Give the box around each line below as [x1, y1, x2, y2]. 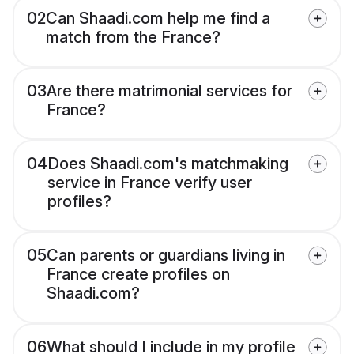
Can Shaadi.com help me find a [46, 9, 270, 28]
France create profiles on [47, 265, 230, 284]
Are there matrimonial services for [47, 81, 292, 101]
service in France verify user [47, 173, 252, 193]
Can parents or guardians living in [47, 246, 285, 265]
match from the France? [46, 28, 220, 47]
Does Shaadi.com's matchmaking [47, 154, 288, 174]
